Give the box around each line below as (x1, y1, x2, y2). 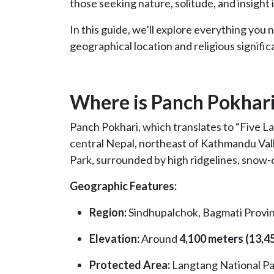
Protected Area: (89, 258, 170, 272)
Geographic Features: (70, 179, 177, 193)
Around (139, 232, 179, 246)
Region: (89, 206, 127, 220)
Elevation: (89, 232, 139, 246)
